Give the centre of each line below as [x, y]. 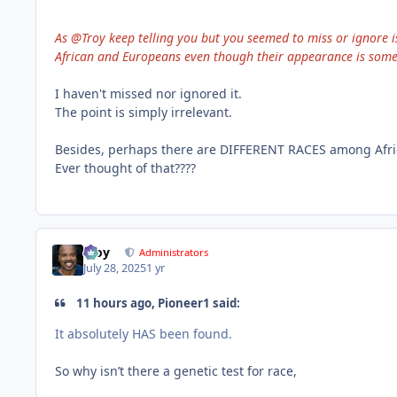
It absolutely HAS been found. [144, 333]
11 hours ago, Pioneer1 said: [157, 304]
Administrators [174, 252]
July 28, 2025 [115, 269]
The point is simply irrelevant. [144, 112]
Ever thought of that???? [125, 167]
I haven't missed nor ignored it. [148, 93]
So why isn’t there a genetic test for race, [178, 370]
